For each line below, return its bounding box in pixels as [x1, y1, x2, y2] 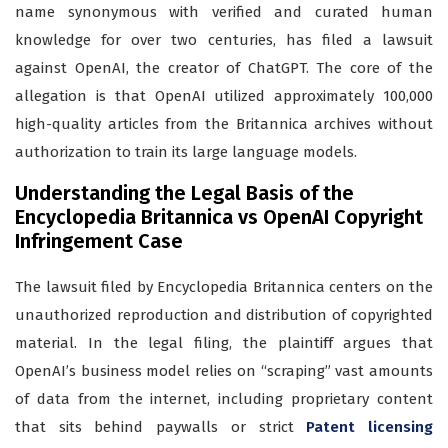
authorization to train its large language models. [15, 143, 357, 162]
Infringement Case [15, 229, 183, 254]
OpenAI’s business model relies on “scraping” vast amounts [15, 362, 433, 381]
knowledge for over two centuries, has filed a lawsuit [15, 31, 433, 50]
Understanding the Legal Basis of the [15, 181, 354, 206]
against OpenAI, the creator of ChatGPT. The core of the [15, 59, 433, 78]
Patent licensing [306, 418, 434, 437]
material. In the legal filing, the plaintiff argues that [15, 334, 433, 353]
